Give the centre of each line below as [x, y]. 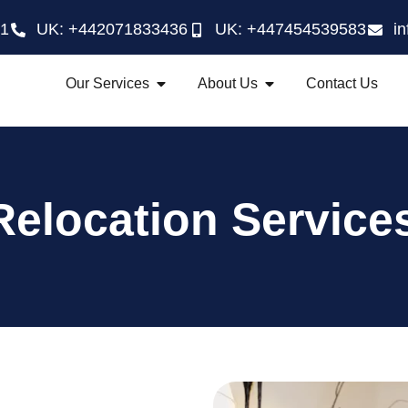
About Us [227, 84]
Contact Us [342, 84]
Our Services [107, 84]
